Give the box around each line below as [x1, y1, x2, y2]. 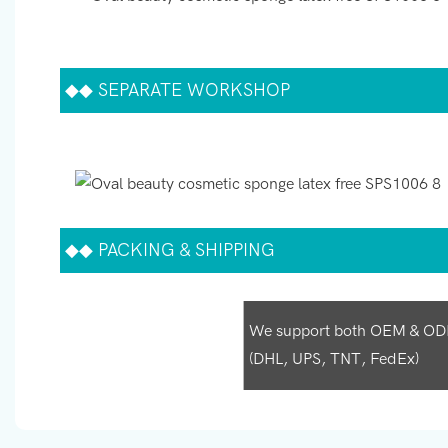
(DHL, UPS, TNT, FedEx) [248, 350, 419, 369]
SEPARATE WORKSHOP [93, 79, 290, 101]
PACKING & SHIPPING [93, 239, 275, 261]
